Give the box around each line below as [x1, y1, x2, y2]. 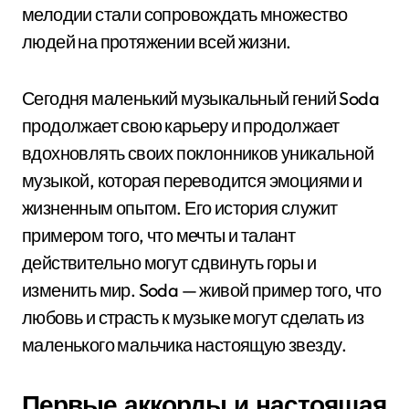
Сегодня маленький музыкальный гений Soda [22, 87, 379, 110]
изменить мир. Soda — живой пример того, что [22, 278, 382, 301]
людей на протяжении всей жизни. [22, 30, 291, 53]
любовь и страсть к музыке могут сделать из [22, 306, 364, 329]
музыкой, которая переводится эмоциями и [22, 169, 362, 192]
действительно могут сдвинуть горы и [22, 251, 316, 274]
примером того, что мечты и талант [22, 224, 296, 246]
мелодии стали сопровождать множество [22, 3, 348, 26]
